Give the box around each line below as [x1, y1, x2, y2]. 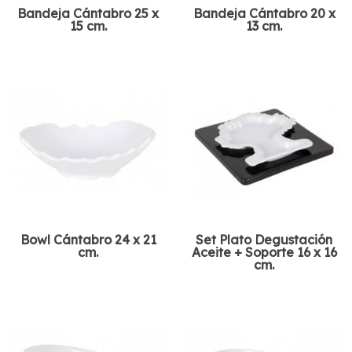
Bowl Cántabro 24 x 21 [20, 232, 156, 248]
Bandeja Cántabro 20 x [192, 5, 335, 22]
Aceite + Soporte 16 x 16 [191, 244, 337, 261]
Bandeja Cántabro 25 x [17, 5, 159, 22]
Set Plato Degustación [196, 232, 332, 248]
